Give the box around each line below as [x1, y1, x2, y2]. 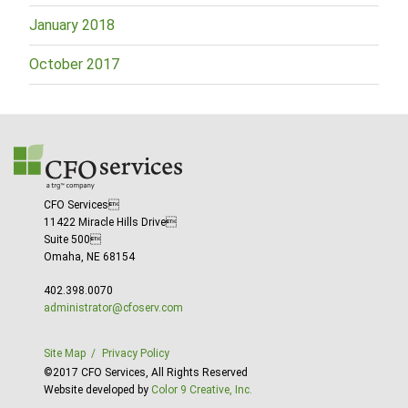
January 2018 [29, 15, 115, 34]
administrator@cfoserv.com [44, 301, 183, 314]
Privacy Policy [102, 346, 169, 360]
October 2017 [29, 55, 119, 73]
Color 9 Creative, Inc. [151, 382, 252, 396]
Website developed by [44, 382, 151, 396]
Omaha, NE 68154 [44, 250, 135, 263]
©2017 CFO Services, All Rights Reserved [44, 365, 248, 379]
